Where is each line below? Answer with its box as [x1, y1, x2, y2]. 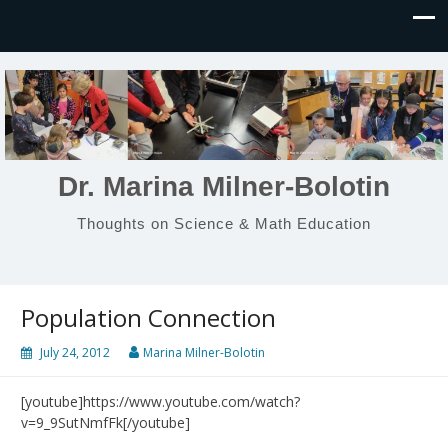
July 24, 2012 [40, 344, 110, 361]
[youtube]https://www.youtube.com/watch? [21, 392, 300, 411]
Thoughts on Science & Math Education [77, 214, 371, 232]
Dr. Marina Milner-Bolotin [58, 170, 390, 202]
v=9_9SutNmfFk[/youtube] [21, 413, 190, 432]
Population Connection [21, 301, 276, 334]
